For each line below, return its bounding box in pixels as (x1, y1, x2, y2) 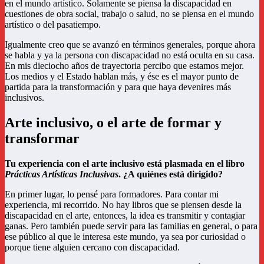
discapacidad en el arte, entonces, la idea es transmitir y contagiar (5, 210, 245, 220)
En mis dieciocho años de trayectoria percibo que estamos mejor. (5, 61, 244, 71)
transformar (5, 131, 80, 147)
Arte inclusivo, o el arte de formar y (5, 115, 222, 131)
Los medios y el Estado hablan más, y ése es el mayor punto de (5, 71, 239, 82)
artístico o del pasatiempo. (5, 19, 101, 30)
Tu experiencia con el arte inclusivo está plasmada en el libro (5, 159, 245, 169)
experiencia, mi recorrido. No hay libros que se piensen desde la (5, 200, 242, 210)
